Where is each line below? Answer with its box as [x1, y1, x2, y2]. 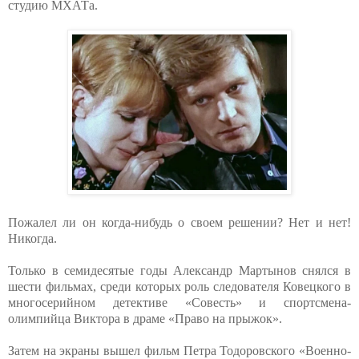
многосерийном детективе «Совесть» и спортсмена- [8, 296, 351, 310]
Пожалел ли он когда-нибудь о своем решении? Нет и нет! [8, 216, 351, 230]
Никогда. [8, 232, 57, 246]
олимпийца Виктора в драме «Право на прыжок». [8, 312, 282, 326]
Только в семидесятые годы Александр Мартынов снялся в [8, 264, 351, 278]
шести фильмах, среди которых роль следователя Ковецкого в [8, 280, 351, 294]
